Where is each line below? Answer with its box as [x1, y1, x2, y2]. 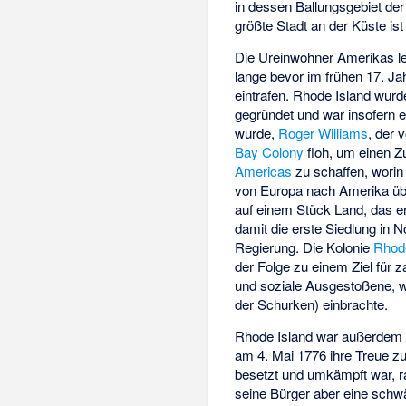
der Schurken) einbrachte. [235, 295, 389, 314]
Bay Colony [235, 142, 304, 162]
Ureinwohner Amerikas [258, 47, 395, 67]
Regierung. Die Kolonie [235, 237, 374, 257]
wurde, [235, 123, 279, 143]
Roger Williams [278, 123, 369, 143]
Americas [235, 161, 293, 181]
